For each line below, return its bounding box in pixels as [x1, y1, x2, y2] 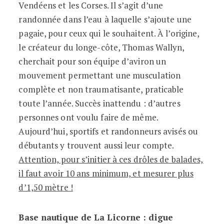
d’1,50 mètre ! [18, 181, 73, 193]
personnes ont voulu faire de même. [18, 111, 158, 123]
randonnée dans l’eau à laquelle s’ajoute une [18, 13, 191, 25]
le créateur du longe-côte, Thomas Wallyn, [18, 41, 184, 53]
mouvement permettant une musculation [18, 69, 181, 81]
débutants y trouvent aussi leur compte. [18, 139, 174, 151]
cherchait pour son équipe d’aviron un [18, 55, 166, 67]
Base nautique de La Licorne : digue [18, 211, 173, 223]
